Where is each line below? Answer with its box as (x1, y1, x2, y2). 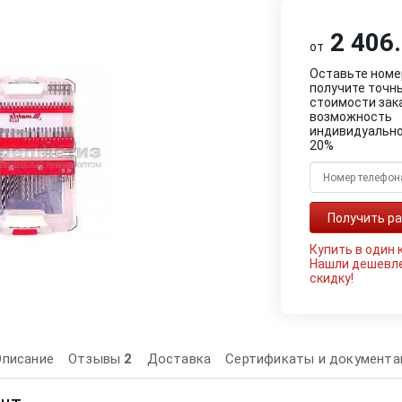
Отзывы (68, 351, 125, 367)
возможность (310, 109, 393, 124)
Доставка (146, 351, 212, 367)
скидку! (310, 271, 354, 285)
